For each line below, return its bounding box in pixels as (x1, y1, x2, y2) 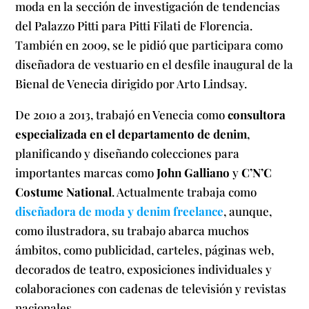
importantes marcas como (15, 164, 157, 180)
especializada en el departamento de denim (15, 126, 248, 141)
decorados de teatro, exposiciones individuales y (15, 261, 272, 277)
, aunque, (223, 203, 272, 219)
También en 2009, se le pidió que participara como (15, 37, 283, 52)
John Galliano (157, 164, 230, 180)
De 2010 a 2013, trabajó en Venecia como (15, 106, 228, 122)
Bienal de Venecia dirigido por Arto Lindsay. (15, 75, 248, 91)
